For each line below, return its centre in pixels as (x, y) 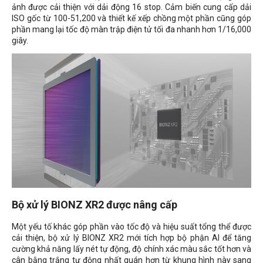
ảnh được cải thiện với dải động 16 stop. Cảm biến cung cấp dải (131, 7)
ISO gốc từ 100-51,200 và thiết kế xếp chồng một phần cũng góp (131, 18)
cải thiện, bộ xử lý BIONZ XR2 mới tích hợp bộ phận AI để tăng (131, 238)
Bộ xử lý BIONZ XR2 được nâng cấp (95, 205)
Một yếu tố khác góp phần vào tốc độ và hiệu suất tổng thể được (131, 227)
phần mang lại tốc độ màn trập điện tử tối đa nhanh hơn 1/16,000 (131, 29)
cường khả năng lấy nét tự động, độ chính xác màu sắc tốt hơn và (131, 249)
